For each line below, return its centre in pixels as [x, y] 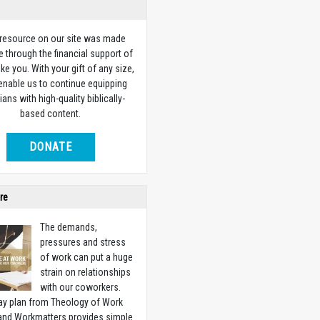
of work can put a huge [87, 257]
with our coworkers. [81, 287]
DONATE [50, 147]
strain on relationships [86, 272]
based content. [51, 114]
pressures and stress [83, 242]
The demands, [69, 227]
